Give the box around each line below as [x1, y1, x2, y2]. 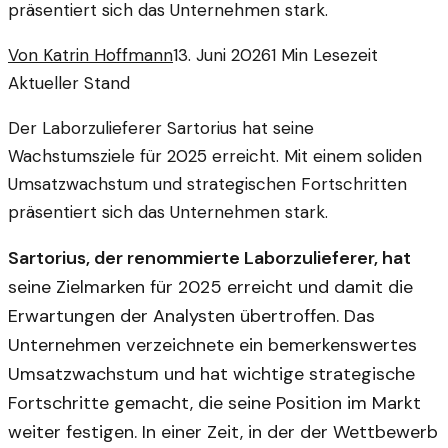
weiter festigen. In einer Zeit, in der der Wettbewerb [8, 420, 438, 445]
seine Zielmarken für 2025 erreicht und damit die [8, 275, 413, 300]
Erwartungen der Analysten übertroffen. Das [8, 304, 375, 329]
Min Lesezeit [276, 44, 378, 67]
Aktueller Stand [8, 72, 130, 95]
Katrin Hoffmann [43, 44, 173, 67]
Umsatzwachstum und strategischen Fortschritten [8, 173, 407, 196]
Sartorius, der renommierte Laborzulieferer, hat [8, 246, 411, 271]
